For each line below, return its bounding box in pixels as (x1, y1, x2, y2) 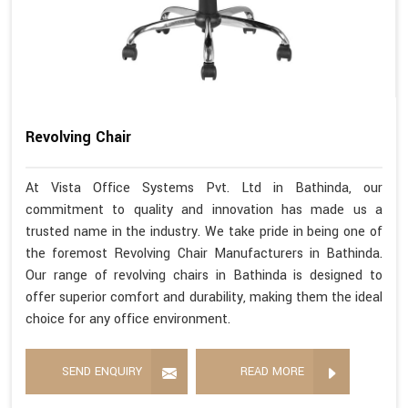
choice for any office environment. (25, 309, 230, 329)
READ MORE (240, 362, 304, 380)
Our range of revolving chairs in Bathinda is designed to (25, 265, 382, 285)
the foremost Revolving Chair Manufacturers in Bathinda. (25, 243, 382, 263)
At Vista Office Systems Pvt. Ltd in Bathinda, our (25, 178, 382, 198)
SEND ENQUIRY (62, 362, 142, 380)
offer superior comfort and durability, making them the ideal (25, 287, 382, 307)
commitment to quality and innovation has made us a (25, 199, 382, 219)
